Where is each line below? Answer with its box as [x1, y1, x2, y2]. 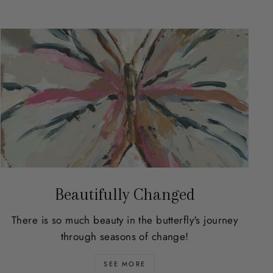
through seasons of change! [60, 229, 189, 244]
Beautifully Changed [54, 185, 195, 204]
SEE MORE [104, 259, 146, 269]
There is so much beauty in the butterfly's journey [12, 213, 238, 228]
